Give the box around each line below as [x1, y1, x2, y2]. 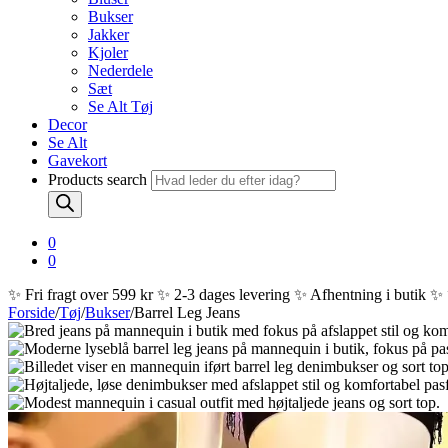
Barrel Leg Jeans [134, 304, 240, 321]
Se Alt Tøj [88, 98, 153, 115]
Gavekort [48, 152, 107, 169]
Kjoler [88, 44, 128, 61]
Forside [8, 304, 55, 321]
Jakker [88, 26, 129, 43]
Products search [48, 171, 151, 188]
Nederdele [88, 62, 153, 79]
